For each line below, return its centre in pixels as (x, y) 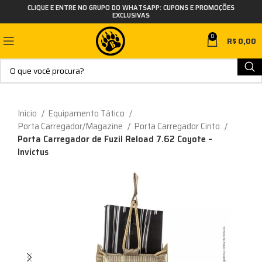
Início (28, 113)
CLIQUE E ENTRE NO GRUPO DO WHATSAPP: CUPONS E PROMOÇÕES (131, 8)
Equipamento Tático (87, 113)
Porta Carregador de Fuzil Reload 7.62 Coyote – (115, 139)
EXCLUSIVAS (131, 15)
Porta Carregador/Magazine (71, 126)
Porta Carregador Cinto (178, 126)
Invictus (33, 152)
